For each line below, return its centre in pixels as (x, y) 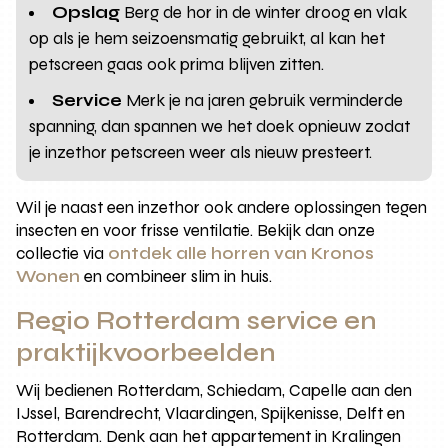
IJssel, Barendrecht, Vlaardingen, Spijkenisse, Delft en (211, 414)
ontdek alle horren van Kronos (241, 254)
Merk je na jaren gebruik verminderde (263, 101)
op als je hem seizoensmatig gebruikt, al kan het (207, 39)
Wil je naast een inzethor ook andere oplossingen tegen (222, 208)
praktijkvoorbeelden (146, 353)
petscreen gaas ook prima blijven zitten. (177, 65)
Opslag (86, 13)
